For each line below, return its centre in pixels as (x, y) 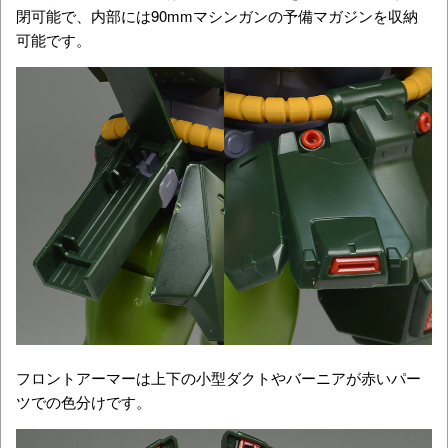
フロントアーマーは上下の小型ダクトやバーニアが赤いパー (218, 377)
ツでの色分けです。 (83, 401)
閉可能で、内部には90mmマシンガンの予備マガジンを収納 (217, 15)
